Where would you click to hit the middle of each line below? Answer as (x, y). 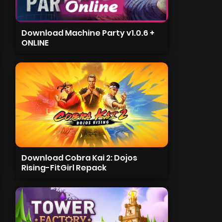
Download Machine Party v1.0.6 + (88, 33)
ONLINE (35, 43)
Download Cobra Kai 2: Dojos (79, 158)
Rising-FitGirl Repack (64, 168)
